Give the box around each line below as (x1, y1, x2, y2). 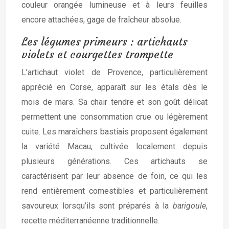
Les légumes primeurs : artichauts (21, 35, 188, 49)
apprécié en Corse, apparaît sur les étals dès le (21, 82, 208, 92)
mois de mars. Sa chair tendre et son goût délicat (21, 97, 208, 107)
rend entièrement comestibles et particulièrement (21, 186, 208, 196)
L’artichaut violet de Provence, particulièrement (21, 67, 208, 77)
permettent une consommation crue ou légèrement (21, 112, 208, 122)
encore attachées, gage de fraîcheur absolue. (21, 15, 181, 25)
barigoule (173, 201, 206, 211)
